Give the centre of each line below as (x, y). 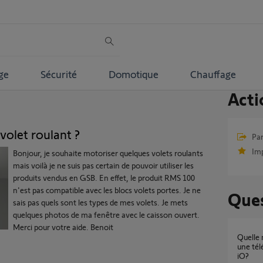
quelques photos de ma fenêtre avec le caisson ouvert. (106, 215)
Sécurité (58, 74)
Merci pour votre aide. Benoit (63, 227)
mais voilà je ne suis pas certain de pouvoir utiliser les (103, 165)
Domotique (133, 74)
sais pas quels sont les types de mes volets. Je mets (100, 202)
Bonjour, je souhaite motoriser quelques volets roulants (108, 153)
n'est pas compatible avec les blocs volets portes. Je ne (107, 190)
